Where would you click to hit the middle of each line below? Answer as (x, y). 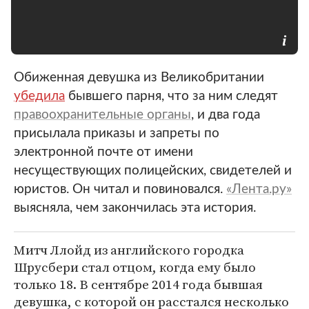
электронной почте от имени (103, 152)
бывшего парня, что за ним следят (171, 96)
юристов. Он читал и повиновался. (120, 189)
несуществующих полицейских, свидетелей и (153, 171)
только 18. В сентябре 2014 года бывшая (138, 284)
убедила (39, 96)
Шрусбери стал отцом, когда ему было (135, 267)
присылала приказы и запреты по (117, 133)
